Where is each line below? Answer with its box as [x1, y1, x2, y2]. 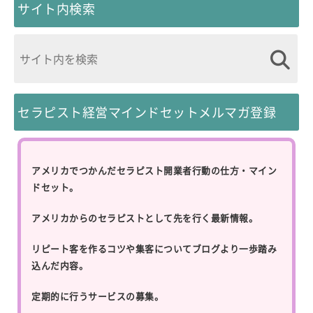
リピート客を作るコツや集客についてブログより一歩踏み [31, 241, 277, 255]
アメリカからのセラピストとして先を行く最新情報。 [31, 210, 258, 224]
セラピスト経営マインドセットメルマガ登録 [17, 102, 276, 121]
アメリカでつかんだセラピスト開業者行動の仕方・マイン [31, 163, 277, 177]
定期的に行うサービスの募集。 [31, 289, 163, 303]
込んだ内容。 [31, 258, 88, 272]
